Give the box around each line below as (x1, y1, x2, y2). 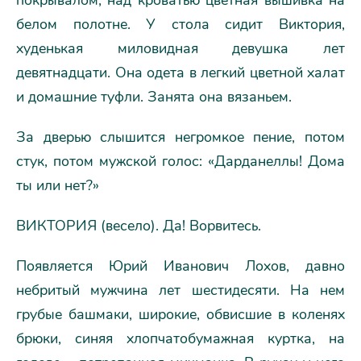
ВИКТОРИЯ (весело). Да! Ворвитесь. (16, 215, 261, 235)
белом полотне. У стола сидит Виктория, (16, 14, 345, 34)
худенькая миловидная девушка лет (16, 38, 345, 58)
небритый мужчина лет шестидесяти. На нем (16, 280, 345, 300)
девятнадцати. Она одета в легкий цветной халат (16, 62, 345, 82)
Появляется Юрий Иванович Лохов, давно (16, 255, 345, 276)
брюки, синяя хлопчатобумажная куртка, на (16, 328, 345, 348)
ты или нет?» (16, 175, 99, 195)
